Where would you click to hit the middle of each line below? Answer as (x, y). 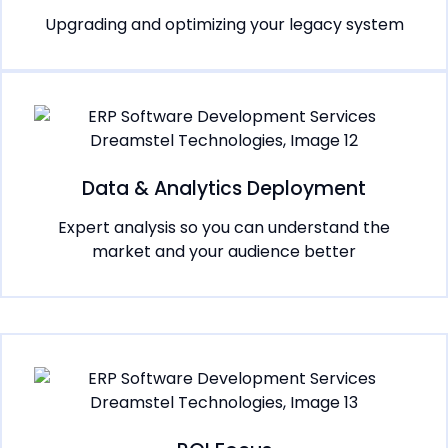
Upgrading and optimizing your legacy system (224, 25)
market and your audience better (224, 252)
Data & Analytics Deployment (224, 189)
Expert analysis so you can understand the (224, 228)
